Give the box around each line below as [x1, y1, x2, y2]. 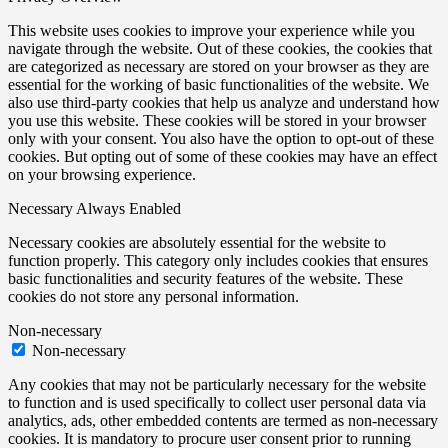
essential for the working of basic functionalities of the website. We [8, 75, 429, 93]
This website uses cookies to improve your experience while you [8, 21, 415, 39]
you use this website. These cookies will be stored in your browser [8, 111, 426, 129]
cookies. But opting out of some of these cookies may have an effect [8, 147, 437, 165]
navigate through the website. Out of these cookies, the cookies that [8, 39, 432, 57]
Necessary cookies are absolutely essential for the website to [8, 233, 386, 251]
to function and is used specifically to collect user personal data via [8, 393, 426, 411]
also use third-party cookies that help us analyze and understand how [8, 93, 440, 111]
